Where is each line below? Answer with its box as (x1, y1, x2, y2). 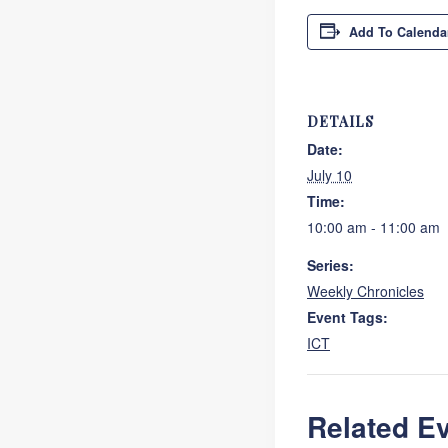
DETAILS (307, 112, 374, 131)
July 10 (307, 165, 352, 185)
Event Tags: (307, 307, 388, 327)
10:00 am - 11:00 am (307, 217, 440, 237)
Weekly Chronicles (307, 281, 424, 301)
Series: (307, 255, 354, 275)
